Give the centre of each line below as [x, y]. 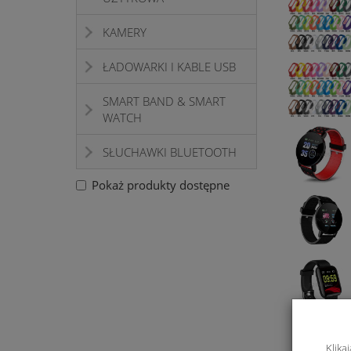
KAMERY [125, 33]
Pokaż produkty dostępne [161, 185]
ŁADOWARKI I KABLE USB [169, 67]
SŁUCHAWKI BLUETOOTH [170, 152]
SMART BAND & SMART [164, 101]
